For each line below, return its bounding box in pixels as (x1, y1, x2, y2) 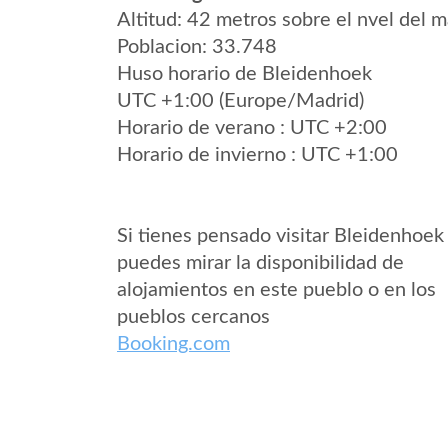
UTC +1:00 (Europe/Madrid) (117, 91, 364, 111)
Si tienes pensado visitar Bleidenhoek (117, 226, 444, 246)
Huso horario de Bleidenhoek (117, 64, 372, 84)
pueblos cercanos (117, 307, 270, 327)
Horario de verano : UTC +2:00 (117, 118, 387, 138)
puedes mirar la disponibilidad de (117, 253, 404, 273)
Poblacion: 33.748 (117, 37, 277, 57)
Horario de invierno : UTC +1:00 (117, 145, 398, 165)
